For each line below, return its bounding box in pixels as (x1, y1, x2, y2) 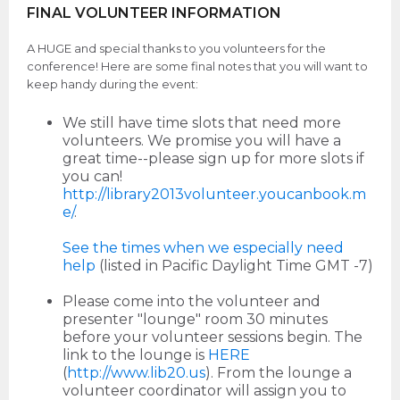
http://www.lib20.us (67, 364, 205, 382)
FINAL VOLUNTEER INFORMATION (27, 4, 281, 22)
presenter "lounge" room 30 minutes (62, 311, 328, 329)
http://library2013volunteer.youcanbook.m (62, 186, 366, 204)
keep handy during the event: (27, 77, 198, 92)
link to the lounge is (62, 346, 208, 364)
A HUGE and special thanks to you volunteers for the (27, 41, 326, 56)
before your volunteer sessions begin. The (62, 329, 362, 346)
